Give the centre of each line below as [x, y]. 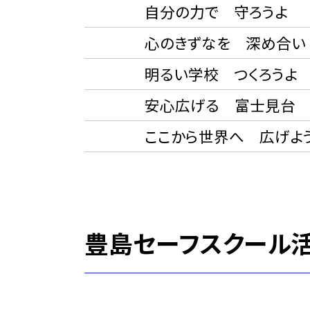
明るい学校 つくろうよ [206, 74]
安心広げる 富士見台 [204, 105]
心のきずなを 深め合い [210, 43]
